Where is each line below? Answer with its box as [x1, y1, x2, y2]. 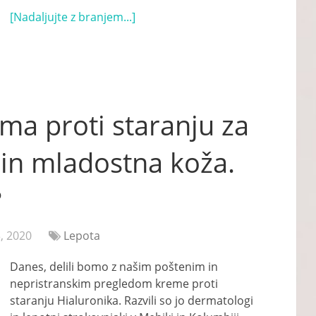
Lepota [63, 228, 100, 243]
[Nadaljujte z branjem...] [10, 9, 135, 25]
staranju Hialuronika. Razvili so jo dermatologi [10, 293, 253, 308]
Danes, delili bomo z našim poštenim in [10, 259, 218, 274]
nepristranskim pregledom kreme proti [10, 276, 218, 291]
